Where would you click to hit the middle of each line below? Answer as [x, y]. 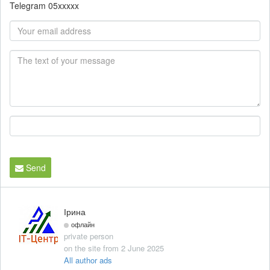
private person [89, 236]
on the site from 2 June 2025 [114, 248]
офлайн [83, 224]
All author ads [88, 260]
